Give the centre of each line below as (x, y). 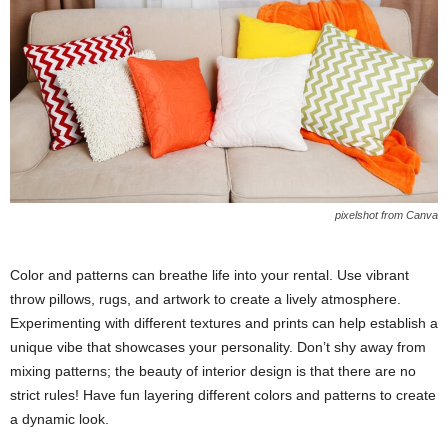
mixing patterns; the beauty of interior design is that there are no (213, 371)
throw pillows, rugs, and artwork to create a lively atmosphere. (205, 299)
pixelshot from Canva (386, 215)
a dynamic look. (59, 419)
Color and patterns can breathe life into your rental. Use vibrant (209, 275)
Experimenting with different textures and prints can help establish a (224, 323)
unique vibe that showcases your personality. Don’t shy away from (218, 347)
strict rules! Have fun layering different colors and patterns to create (223, 395)
